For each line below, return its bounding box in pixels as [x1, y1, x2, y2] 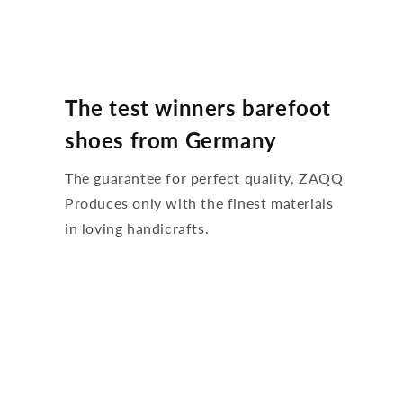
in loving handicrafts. [65, 219, 213, 237]
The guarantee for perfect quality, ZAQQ [65, 169, 344, 186]
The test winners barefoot [65, 94, 332, 121]
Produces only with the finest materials [65, 194, 334, 211]
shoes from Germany [65, 127, 277, 153]
